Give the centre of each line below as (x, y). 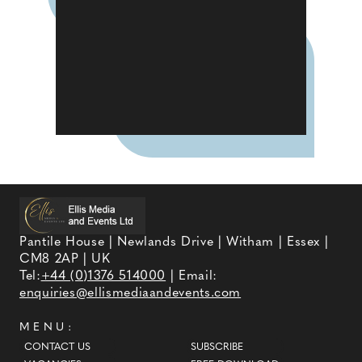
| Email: (192, 277)
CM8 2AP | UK (65, 260)
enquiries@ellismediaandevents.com (130, 294)
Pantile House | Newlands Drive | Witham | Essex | (174, 243)
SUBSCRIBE (217, 347)
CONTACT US (57, 347)
